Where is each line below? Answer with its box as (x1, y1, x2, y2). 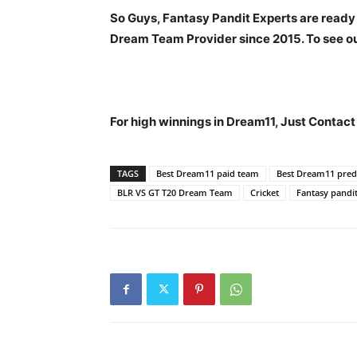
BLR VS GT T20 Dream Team (117, 186, 233, 198)
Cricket (250, 186, 279, 198)
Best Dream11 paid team (156, 167, 259, 179)
